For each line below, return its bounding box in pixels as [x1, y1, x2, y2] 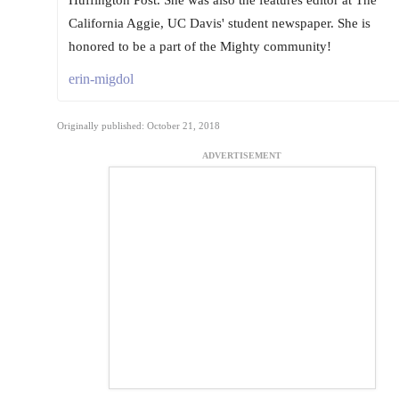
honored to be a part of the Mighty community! [68, 38, 331, 53]
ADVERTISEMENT [202, 151, 281, 161]
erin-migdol [68, 70, 134, 86]
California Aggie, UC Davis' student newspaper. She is [68, 15, 370, 30]
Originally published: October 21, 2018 [56, 119, 220, 131]
